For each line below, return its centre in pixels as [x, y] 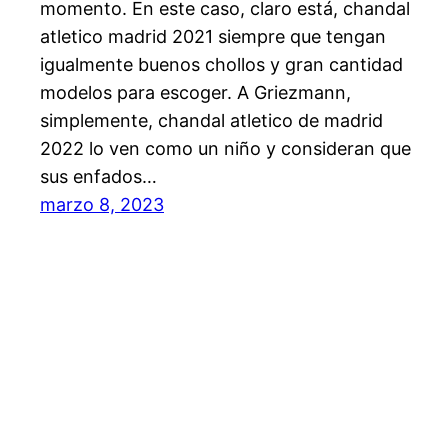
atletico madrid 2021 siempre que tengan [213, 37]
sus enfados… [98, 177]
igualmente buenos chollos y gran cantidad [221, 65]
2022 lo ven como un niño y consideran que [225, 149]
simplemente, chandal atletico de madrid [211, 121]
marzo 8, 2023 [102, 205]
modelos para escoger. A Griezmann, [195, 93]
